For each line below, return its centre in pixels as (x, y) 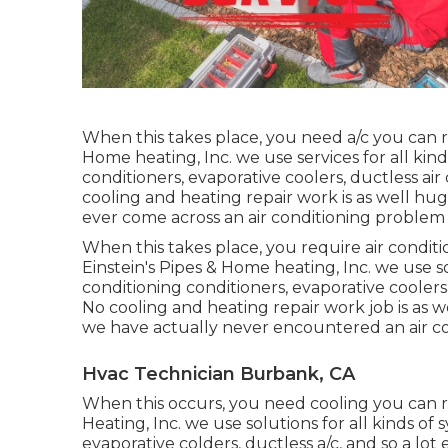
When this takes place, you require (223, 247)
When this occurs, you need (196, 403)
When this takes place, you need (214, 137)
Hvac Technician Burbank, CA (218, 373)
